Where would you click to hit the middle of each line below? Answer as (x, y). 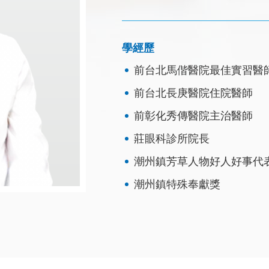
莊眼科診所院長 (172, 139)
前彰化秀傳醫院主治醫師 (194, 116)
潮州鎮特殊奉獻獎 (177, 184)
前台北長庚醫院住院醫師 (194, 93)
